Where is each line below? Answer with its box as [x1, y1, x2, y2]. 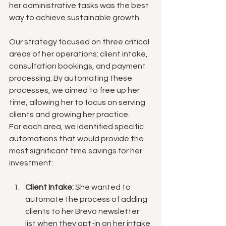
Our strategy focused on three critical [9, 37, 151, 46]
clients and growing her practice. [9, 110, 130, 119]
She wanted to [74, 183, 132, 191]
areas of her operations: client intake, [9, 49, 149, 58]
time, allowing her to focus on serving [9, 98, 147, 106]
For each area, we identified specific [9, 122, 145, 131]
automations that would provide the [9, 134, 145, 143]
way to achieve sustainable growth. [9, 13, 141, 22]
